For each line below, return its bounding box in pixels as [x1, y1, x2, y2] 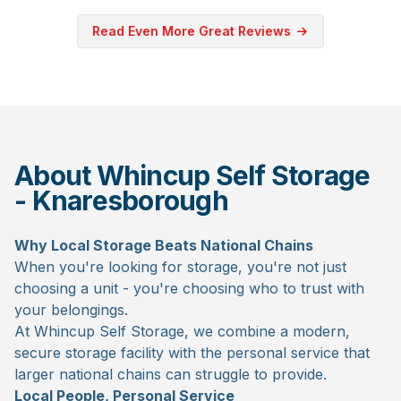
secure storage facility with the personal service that [14, 343, 370, 362]
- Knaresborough [14, 183, 228, 217]
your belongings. [14, 300, 128, 319]
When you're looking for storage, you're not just [14, 257, 346, 276]
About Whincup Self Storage [14, 158, 371, 192]
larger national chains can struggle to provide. [14, 364, 327, 383]
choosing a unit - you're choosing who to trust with [14, 278, 364, 297]
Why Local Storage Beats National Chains [14, 235, 313, 254]
